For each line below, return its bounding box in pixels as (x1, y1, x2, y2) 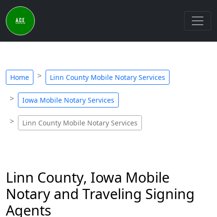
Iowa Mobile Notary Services (22, 95, 114, 105)
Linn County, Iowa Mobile (6, 168, 170, 186)
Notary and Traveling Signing (6, 184, 195, 203)
